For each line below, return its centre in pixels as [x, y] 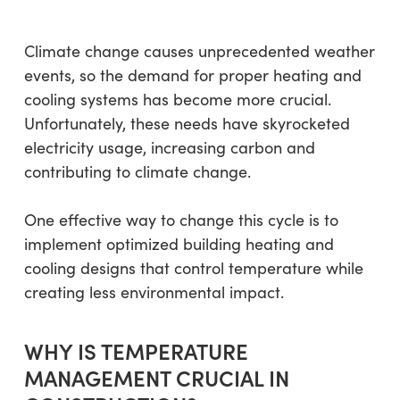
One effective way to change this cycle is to [181, 220]
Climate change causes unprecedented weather [199, 51]
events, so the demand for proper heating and [192, 75]
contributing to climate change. [137, 171]
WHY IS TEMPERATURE [136, 350]
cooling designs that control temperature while [193, 268]
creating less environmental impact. [154, 292]
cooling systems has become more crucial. [177, 99]
